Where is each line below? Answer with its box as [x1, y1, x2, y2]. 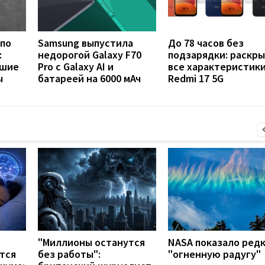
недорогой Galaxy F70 [38, 47, 141, 62]
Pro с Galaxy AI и [38, 59, 114, 73]
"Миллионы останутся [38, 235, 145, 249]
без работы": [38, 247, 101, 261]
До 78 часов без [168, 35, 244, 50]
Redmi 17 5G [168, 71, 224, 85]
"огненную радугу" [168, 247, 261, 261]
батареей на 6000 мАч [38, 71, 141, 85]
